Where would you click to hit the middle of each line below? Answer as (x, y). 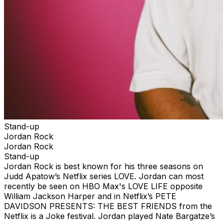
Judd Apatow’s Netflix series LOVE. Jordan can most (104, 176)
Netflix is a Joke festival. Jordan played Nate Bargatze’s (110, 216)
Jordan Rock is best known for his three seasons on (104, 166)
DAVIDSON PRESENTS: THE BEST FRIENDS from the (108, 206)
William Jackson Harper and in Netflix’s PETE (90, 196)
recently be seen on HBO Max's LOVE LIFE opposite (103, 186)
